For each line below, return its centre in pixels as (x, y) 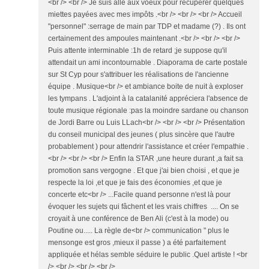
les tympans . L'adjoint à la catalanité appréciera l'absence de (148, 98)
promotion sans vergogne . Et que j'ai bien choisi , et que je (144, 171)
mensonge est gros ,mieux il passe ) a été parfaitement (137, 243)
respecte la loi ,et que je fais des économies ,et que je (135, 183)
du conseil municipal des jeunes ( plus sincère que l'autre (141, 134)
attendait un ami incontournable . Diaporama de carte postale (148, 62)
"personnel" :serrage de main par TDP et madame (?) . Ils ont (147, 26)
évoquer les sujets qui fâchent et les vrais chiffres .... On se (144, 207)
